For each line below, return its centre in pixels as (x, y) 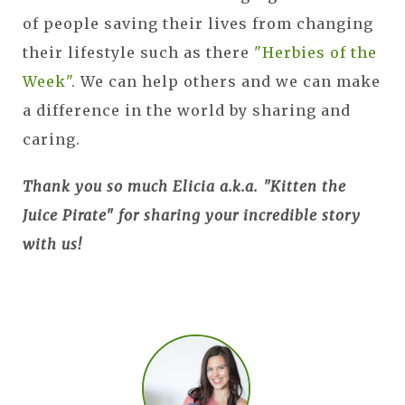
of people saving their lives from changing (198, 24)
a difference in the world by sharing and (187, 111)
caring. (52, 140)
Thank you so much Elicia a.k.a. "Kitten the (184, 187)
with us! (52, 245)
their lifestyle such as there (138, 53)
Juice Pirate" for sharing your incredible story (192, 216)
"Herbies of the (316, 53)
